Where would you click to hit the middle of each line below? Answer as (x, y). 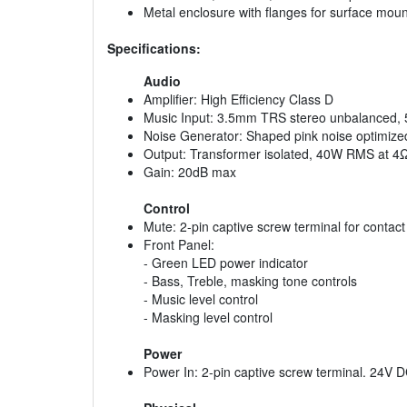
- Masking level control (208, 318)
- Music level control (201, 299)
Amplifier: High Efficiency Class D (238, 99)
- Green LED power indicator (226, 263)
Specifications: (154, 49)
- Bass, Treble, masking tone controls (250, 281)
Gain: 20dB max (190, 172)
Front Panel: (179, 245)
